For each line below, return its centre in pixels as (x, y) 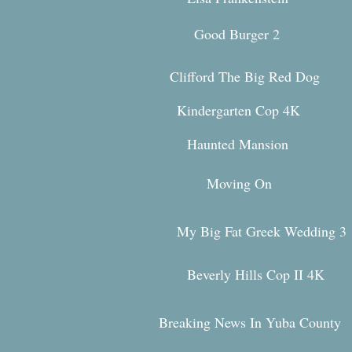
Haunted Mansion (238, 144)
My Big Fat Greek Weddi (249, 231)
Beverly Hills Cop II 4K (256, 274)
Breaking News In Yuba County (250, 322)
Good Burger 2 (237, 34)
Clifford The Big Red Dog (245, 76)
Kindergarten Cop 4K (238, 110)
